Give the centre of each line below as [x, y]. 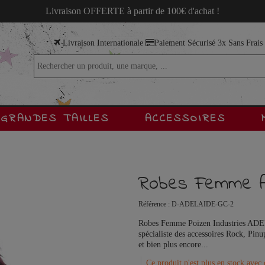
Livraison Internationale [103, 43]
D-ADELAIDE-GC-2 [203, 204]
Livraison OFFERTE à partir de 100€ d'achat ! [132, 11]
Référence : [154, 204]
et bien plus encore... [173, 245]
